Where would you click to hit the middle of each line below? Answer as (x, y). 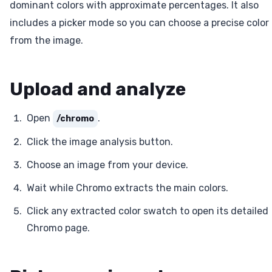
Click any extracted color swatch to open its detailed (148, 211)
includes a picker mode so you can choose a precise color (139, 23)
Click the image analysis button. (100, 142)
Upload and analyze (98, 90)
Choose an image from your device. (107, 165)
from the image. (46, 41)
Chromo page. (58, 228)
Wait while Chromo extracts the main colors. (127, 188)
